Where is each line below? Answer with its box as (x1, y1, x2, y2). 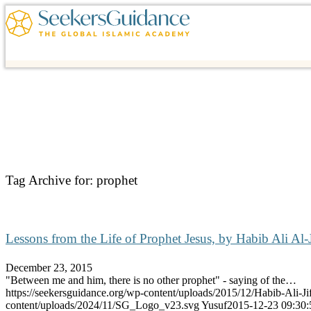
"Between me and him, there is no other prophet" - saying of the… (6, 274, 296, 286)
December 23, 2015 (6, 261, 92, 274)
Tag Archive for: (6, 172, 96, 187)
